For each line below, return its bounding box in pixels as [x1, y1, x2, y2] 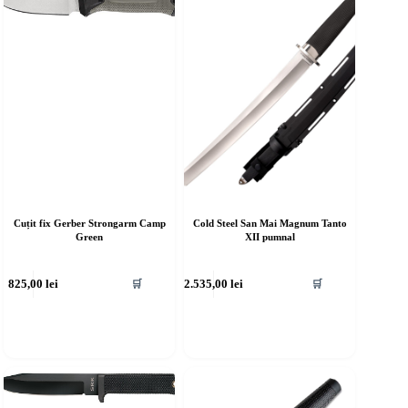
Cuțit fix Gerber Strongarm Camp [13, 218, 166, 229]
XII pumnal [244, 231, 295, 243]
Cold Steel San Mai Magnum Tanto [192, 218, 347, 229]
